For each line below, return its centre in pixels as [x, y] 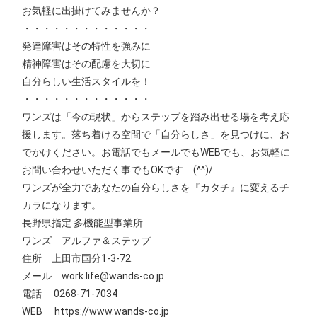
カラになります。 [62, 205]
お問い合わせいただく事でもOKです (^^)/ [123, 169]
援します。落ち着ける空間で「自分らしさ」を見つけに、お [156, 134]
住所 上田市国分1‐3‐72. [78, 258]
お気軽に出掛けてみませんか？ [92, 10]
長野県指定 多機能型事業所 [83, 223]
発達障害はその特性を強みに [87, 46]
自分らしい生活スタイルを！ [87, 81]
